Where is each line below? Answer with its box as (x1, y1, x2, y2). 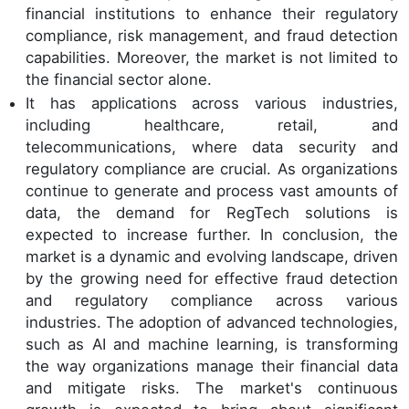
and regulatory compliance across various (26, 290, 398, 309)
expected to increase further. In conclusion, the (26, 225, 398, 244)
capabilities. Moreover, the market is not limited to (26, 48, 398, 68)
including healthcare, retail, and (26, 115, 398, 134)
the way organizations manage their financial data (26, 356, 398, 375)
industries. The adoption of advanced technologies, (26, 312, 398, 331)
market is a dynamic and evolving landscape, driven (26, 246, 398, 266)
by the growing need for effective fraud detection (26, 268, 398, 288)
